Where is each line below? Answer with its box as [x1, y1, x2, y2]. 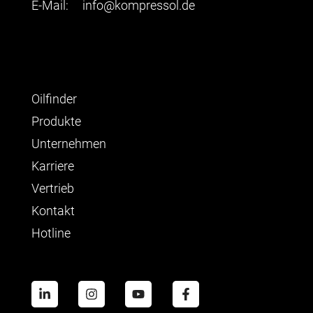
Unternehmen [31, 136, 106, 151]
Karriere [31, 158, 74, 173]
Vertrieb [31, 180, 74, 196]
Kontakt [31, 203, 75, 218]
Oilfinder [31, 91, 77, 106]
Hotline [31, 225, 71, 240]
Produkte [31, 113, 81, 129]
